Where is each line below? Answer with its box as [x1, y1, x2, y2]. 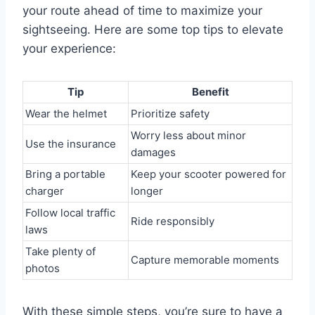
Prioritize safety [131, 107, 210, 120]
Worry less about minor [131, 129, 246, 142]
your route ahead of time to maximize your [22, 4, 262, 18]
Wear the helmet [25, 107, 107, 120]
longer [131, 184, 163, 198]
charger [25, 184, 64, 198]
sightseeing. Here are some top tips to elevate [22, 22, 283, 37]
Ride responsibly [131, 214, 214, 228]
